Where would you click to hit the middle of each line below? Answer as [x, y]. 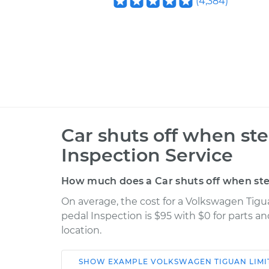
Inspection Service [147, 155]
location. [81, 230]
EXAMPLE [129, 261]
